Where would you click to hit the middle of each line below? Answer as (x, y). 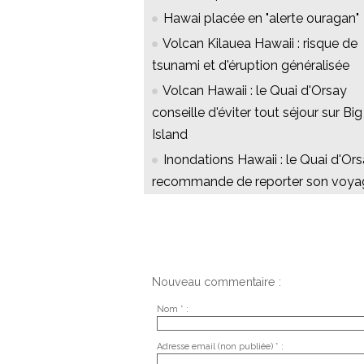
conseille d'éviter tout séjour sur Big (257, 113)
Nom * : (172, 309)
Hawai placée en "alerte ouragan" (261, 19)
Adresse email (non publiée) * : (220, 346)
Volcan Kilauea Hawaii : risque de (260, 44)
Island (170, 135)
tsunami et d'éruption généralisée (251, 66)
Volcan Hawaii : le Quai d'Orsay (255, 91)
